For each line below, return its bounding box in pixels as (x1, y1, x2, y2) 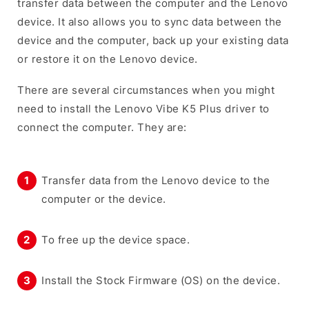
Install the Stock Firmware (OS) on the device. (41, 273, 280, 287)
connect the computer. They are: (17, 120, 187, 134)
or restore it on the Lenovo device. (17, 52, 198, 66)
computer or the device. (41, 192, 166, 206)
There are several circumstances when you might (17, 83, 275, 97)
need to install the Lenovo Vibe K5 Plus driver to (17, 101, 270, 115)
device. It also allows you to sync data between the (17, 14, 282, 28)
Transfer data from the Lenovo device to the (41, 173, 270, 187)
